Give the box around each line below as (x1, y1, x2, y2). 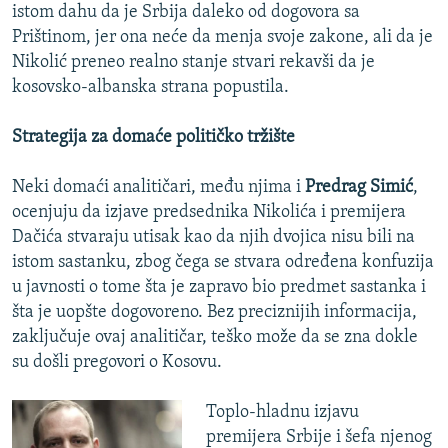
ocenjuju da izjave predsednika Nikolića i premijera (12, 203, 406, 223)
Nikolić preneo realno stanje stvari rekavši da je (12, 53, 375, 73)
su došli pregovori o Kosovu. (12, 353, 222, 373)
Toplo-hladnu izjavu (205, 403, 359, 423)
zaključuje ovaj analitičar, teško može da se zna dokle (12, 328, 418, 348)
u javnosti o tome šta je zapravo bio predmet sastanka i (12, 278, 426, 298)
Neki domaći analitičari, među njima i (12, 178, 305, 198)
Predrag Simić (305, 178, 413, 198)
